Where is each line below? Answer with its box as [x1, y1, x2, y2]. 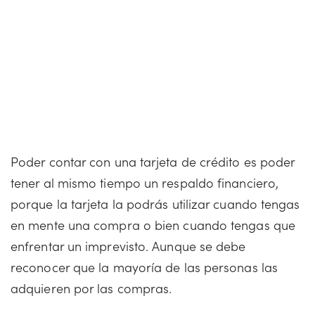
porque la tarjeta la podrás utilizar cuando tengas [11, 195, 300, 212]
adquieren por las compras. [11, 279, 172, 297]
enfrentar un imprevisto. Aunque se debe [11, 237, 246, 255]
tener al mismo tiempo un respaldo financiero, [11, 174, 279, 191]
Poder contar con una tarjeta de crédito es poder [11, 153, 295, 170]
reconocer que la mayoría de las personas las [11, 258, 278, 276]
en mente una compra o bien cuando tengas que [11, 216, 295, 233]
